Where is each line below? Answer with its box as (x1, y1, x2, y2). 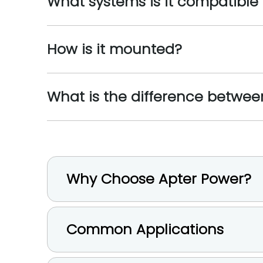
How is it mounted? (47, 39, 182, 59)
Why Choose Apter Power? (66, 169, 251, 188)
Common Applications (66, 220, 224, 239)
